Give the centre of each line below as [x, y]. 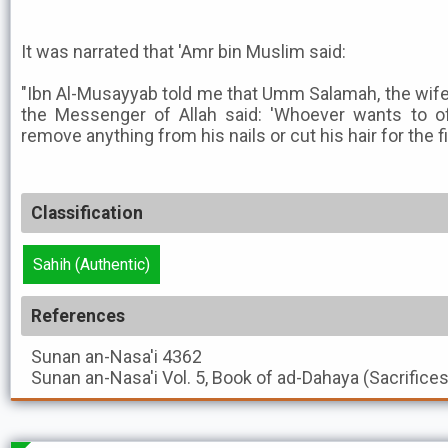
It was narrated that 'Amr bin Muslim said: [183, 51]
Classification [87, 213]
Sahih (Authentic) [91, 264]
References [78, 316]
